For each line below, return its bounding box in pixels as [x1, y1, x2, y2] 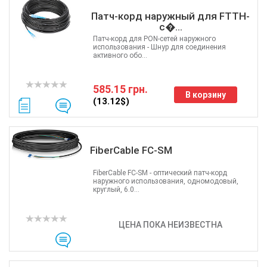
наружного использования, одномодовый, [92, 177, 238, 185]
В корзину [185, 90, 226, 100]
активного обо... [92, 51, 147, 60]
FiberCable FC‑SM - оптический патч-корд [92, 169, 227, 177]
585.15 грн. [92, 83, 148, 95]
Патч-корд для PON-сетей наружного [92, 35, 216, 43]
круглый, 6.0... [92, 185, 139, 194]
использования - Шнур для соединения [92, 43, 226, 51]
